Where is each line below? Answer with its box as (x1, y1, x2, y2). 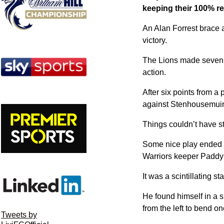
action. (142, 67, 166, 76)
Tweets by (1, 210, 37, 219)
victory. (142, 35, 167, 44)
